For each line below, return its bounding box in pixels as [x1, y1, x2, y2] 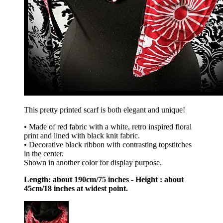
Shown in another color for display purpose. [24, 158, 162, 167]
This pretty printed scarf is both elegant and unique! [24, 106, 185, 114]
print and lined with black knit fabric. [24, 131, 140, 140]
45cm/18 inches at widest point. [24, 184, 128, 193]
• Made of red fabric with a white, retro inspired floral [24, 122, 192, 131]
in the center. [24, 149, 64, 158]
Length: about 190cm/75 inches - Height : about [24, 175, 184, 184]
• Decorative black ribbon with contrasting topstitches [24, 140, 192, 149]
